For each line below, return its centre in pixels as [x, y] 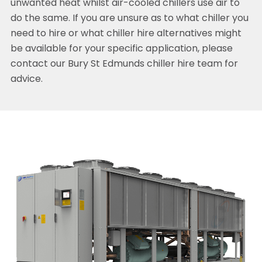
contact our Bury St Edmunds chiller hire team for [124, 65]
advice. [26, 80]
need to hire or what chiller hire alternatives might [126, 34]
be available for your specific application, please [121, 49]
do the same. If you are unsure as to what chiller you [129, 19]
